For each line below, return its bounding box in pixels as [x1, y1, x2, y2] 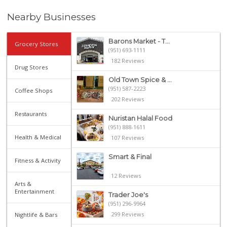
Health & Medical [15, 133, 62, 141]
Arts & [15, 179, 32, 187]
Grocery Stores [15, 40, 58, 48]
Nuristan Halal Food [108, 114, 172, 122]
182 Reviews [110, 56, 144, 64]
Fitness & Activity [15, 156, 61, 164]
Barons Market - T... [108, 37, 170, 45]
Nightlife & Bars [15, 210, 58, 218]
